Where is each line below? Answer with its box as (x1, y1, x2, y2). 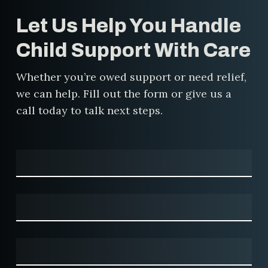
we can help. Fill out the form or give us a (16, 86, 232, 100)
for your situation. (39, 2, 135, 16)
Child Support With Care (16, 39, 251, 61)
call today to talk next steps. (16, 103, 163, 117)
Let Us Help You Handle (16, 14, 241, 36)
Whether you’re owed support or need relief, (16, 69, 246, 84)
